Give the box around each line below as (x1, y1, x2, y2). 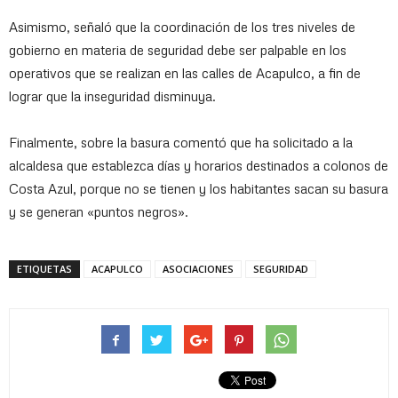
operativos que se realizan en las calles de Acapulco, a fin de (9, 65, 361, 81)
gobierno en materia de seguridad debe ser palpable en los (9, 42, 346, 58)
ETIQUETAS (17, 262, 72, 275)
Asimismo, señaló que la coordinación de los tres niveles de (9, 19, 355, 35)
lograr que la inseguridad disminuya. (9, 88, 216, 104)
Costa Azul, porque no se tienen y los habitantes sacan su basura (9, 180, 388, 196)
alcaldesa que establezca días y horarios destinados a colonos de (9, 157, 388, 173)
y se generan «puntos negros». (9, 203, 188, 219)
